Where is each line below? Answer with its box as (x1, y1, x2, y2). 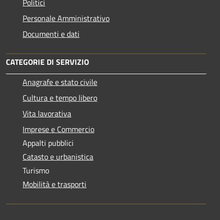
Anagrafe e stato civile (23, 76, 97, 88)
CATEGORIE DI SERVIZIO (6, 56, 89, 68)
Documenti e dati (23, 28, 80, 40)
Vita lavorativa (23, 108, 71, 119)
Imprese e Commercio (23, 123, 94, 135)
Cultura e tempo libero (23, 92, 97, 104)
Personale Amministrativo (23, 12, 110, 24)
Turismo (23, 165, 49, 176)
